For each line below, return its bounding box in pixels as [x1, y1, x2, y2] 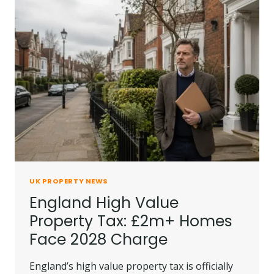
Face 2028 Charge [29, 228, 168, 250]
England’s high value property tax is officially [29, 259, 233, 273]
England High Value [29, 191, 179, 213]
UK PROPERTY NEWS [29, 176, 108, 187]
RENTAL [78, 29, 111, 41]
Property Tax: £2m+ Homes [29, 210, 232, 232]
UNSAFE [78, 17, 112, 29]
